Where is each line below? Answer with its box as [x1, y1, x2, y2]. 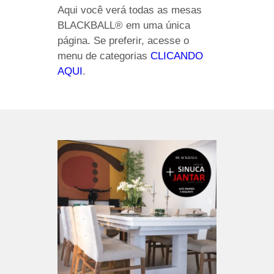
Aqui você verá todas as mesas [57, 4, 202, 16]
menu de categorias [57, 50, 150, 62]
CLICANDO [150, 50, 203, 62]
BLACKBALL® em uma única [57, 20, 190, 31]
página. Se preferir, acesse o [57, 35, 189, 46]
